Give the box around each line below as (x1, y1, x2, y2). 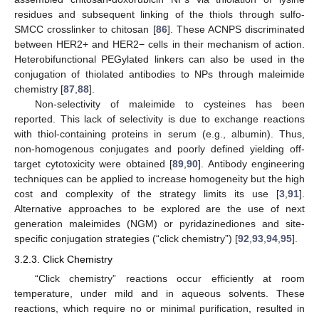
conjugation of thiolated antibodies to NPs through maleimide (14, 68, 305, 80)
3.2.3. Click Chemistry (14, 253, 113, 265)
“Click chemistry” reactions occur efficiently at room (34, 272, 305, 284)
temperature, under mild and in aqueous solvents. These (14, 287, 305, 299)
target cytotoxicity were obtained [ (14, 158, 172, 170)
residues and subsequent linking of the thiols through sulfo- (14, 9, 305, 21)
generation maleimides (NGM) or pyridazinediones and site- (14, 218, 305, 230)
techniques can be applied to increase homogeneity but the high (14, 173, 305, 185)
